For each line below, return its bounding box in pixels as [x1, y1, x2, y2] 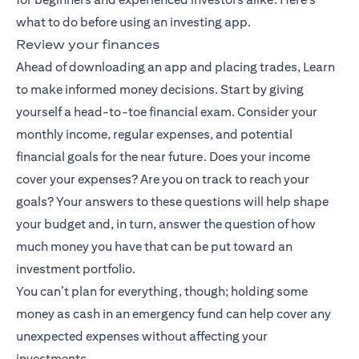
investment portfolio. [16, 261, 135, 277]
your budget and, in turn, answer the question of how [16, 216, 316, 232]
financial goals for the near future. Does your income [16, 149, 310, 165]
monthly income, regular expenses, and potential [16, 127, 292, 143]
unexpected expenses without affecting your [16, 329, 268, 345]
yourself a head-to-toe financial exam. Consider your [16, 104, 317, 120]
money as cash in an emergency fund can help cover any [16, 306, 331, 322]
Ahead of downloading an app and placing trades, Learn [16, 59, 335, 75]
